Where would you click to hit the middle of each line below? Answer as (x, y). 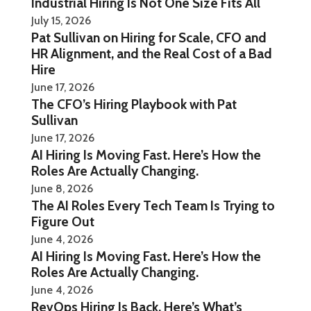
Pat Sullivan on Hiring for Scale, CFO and (149, 37)
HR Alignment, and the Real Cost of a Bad (151, 53)
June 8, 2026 (62, 188)
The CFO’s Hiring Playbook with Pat (134, 104)
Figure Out (62, 221)
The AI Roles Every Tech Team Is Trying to (153, 205)
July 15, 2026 (61, 20)
